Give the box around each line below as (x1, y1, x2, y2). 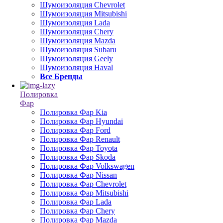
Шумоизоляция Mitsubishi (40, 9, 127, 18)
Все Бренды (40, 72, 83, 81)
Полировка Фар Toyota (40, 144, 117, 152)
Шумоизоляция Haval (40, 63, 113, 72)
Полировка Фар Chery (40, 207, 115, 215)
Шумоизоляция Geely (40, 54, 113, 63)
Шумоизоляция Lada (40, 18, 110, 27)
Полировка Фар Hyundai (40, 117, 123, 125)
